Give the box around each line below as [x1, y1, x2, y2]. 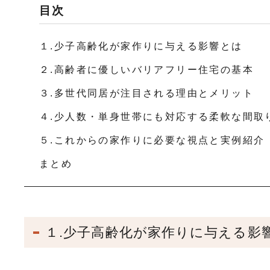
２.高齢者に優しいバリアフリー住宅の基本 [39, 64, 254, 75]
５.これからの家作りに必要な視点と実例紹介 [39, 135, 265, 146]
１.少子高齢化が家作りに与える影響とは [39, 41, 243, 52]
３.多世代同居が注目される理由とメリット [39, 88, 254, 99]
